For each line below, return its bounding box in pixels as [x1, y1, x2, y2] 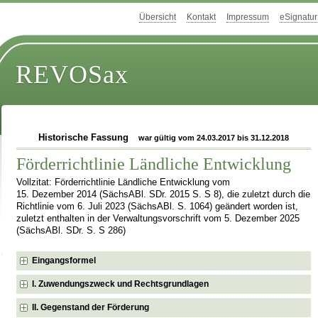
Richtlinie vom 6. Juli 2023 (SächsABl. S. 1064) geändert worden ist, [16, 201, 299, 212]
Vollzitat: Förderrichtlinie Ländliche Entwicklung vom [16, 177, 231, 187]
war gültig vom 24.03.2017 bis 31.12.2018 [138, 133, 290, 142]
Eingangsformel [32, 255, 97, 265]
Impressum [226, 12, 269, 23]
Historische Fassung [38, 133, 131, 143]
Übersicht [139, 12, 176, 23]
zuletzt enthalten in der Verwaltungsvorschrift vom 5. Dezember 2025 [16, 213, 300, 224]
